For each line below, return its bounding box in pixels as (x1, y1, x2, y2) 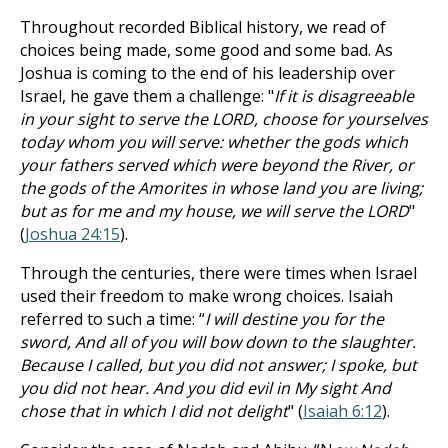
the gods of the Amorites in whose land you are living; (20, 177, 423, 199)
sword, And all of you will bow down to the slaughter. (20, 331, 416, 353)
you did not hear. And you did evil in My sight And (20, 377, 391, 399)
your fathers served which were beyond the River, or (20, 154, 414, 176)
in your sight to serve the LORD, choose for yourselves (20, 108, 428, 130)
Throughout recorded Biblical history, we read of (20, 16, 386, 38)
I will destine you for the (205, 308, 384, 330)
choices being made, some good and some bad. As (20, 39, 393, 61)
